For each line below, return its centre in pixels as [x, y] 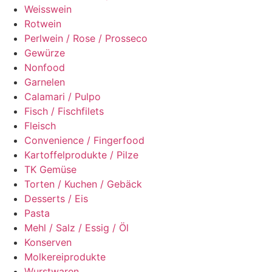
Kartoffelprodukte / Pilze [81, 155]
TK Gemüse [50, 169]
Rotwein [43, 24]
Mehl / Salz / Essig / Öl [76, 228]
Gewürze [45, 53]
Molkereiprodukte [65, 257]
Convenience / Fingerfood [84, 140]
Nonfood [45, 67]
